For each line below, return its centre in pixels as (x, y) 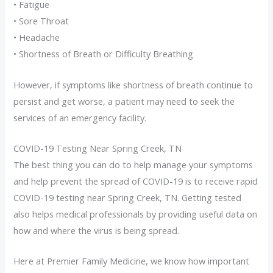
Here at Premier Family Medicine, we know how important (132, 261)
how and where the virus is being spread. (97, 230)
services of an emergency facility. (80, 117)
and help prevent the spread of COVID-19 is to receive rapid (136, 181)
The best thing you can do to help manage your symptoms (133, 164)
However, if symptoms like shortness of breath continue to (133, 84)
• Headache (37, 37)
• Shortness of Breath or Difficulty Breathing (104, 54)
